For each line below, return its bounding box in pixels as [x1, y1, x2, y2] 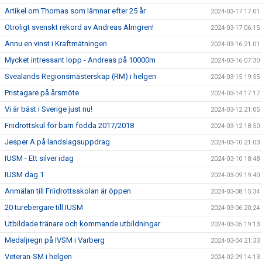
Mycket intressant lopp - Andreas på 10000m [5, 56, 156, 64]
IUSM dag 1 [5, 170, 44, 179]
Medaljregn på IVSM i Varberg [5, 236, 105, 244]
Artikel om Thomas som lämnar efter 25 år [5, 6, 146, 15]
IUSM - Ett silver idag [5, 154, 74, 163]
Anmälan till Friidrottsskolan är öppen [5, 187, 131, 195]
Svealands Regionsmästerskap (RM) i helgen [5, 72, 156, 81]
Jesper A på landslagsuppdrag [5, 137, 110, 146]
